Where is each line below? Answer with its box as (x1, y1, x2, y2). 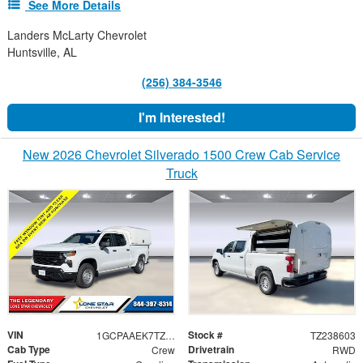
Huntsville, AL (7, 43, 77, 60)
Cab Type (7, 342, 50, 357)
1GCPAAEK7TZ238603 (164, 328, 175, 343)
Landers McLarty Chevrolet (7, 26, 147, 43)
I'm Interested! (138, 107, 225, 126)
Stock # (188, 327, 223, 343)
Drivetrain (188, 342, 234, 357)
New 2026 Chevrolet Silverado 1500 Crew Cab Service (23, 144, 340, 164)
